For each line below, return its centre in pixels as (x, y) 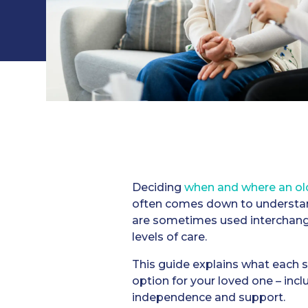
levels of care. (169, 237)
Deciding (158, 188)
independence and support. (209, 298)
